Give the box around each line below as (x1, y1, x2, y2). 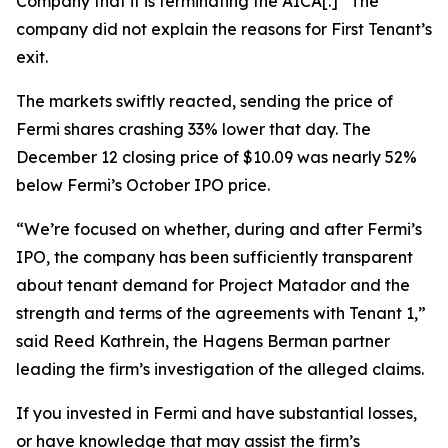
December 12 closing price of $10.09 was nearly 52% (16, 147, 417, 167)
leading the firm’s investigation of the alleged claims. (16, 359, 424, 379)
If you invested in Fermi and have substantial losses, (16, 403, 417, 423)
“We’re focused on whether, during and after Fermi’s (16, 219, 422, 239)
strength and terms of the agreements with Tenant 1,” (16, 303, 426, 323)
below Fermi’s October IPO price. (16, 175, 270, 195)
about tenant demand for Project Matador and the (16, 275, 410, 295)
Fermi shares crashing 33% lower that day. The (16, 119, 371, 139)
